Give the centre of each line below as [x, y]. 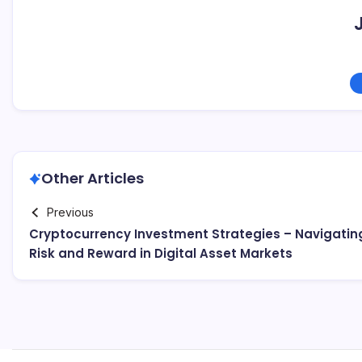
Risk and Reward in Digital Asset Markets [161, 253]
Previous [70, 212]
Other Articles [93, 178]
